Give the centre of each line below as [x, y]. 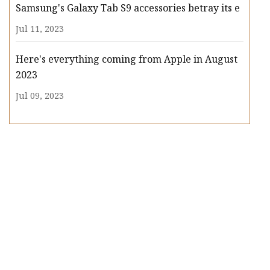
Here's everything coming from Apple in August [127, 59]
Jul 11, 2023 [40, 29]
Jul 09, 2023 [40, 96]
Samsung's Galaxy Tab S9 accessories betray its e [128, 8]
